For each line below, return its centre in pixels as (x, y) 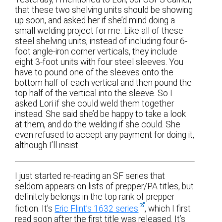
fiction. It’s (35, 208)
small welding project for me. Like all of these (99, 31)
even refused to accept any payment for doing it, (105, 135)
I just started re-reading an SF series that (90, 176)
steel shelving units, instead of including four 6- (101, 41)
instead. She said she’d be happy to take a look (101, 114)
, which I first (168, 208)
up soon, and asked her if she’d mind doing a (95, 20)
